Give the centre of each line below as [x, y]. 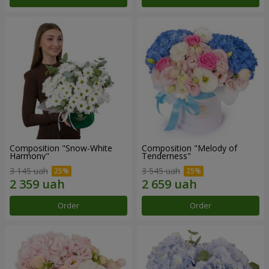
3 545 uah [161, 171]
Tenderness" [166, 156]
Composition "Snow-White [61, 148]
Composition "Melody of [189, 148]
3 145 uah [29, 171]
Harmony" [29, 156]
